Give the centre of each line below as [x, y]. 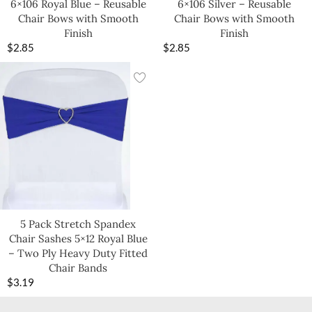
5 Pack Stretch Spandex [78, 224]
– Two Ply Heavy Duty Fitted [78, 253]
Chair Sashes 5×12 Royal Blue [78, 238]
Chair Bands [78, 267]
